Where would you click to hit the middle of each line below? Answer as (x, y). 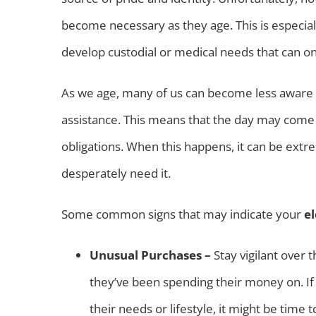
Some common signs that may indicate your (183, 214)
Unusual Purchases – (152, 255)
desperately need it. (116, 173)
